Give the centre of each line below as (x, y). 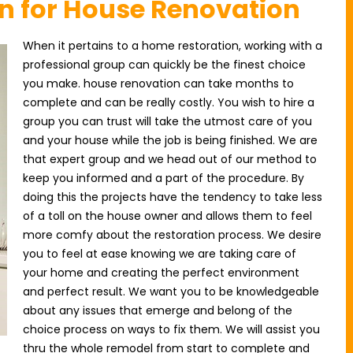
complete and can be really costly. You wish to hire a (169, 102)
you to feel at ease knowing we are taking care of (160, 254)
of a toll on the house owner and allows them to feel (167, 216)
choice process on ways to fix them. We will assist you (171, 329)
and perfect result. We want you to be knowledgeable (171, 292)
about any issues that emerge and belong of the (158, 310)
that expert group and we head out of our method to (170, 159)
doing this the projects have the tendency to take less (173, 197)
